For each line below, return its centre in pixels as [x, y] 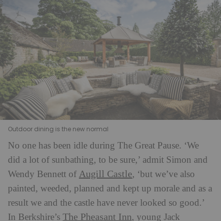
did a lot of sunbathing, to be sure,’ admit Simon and [108, 160]
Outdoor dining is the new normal [58, 129]
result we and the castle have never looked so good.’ [106, 203]
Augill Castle [106, 174]
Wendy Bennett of [43, 174]
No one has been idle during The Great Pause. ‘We [103, 146]
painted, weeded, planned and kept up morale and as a [110, 188]
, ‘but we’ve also [164, 174]
